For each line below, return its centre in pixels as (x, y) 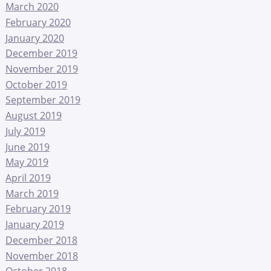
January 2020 (34, 38)
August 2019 (33, 115)
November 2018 (41, 256)
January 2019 (34, 224)
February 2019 (38, 209)
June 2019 (27, 147)
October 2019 (36, 84)
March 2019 (32, 193)
